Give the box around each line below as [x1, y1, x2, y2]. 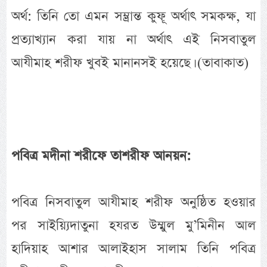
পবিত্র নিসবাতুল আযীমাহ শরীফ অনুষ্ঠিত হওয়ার [11, 193, 256, 212]
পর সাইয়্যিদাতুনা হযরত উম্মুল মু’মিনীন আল [11, 216, 256, 235]
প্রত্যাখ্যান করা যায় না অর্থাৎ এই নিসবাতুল [11, 30, 256, 49]
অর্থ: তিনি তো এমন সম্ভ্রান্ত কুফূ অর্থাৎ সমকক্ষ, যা [11, 7, 256, 26]
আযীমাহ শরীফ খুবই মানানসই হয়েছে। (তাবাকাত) [11, 53, 249, 72]
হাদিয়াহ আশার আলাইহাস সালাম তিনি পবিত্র [11, 239, 256, 258]
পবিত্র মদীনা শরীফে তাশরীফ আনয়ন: [11, 146, 191, 165]
